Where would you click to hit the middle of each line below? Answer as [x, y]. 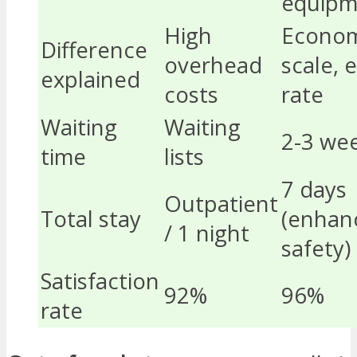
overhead [213, 65]
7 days [314, 190]
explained [90, 80]
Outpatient [221, 204]
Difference [94, 50]
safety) [316, 249]
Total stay [91, 219]
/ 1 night [207, 233]
